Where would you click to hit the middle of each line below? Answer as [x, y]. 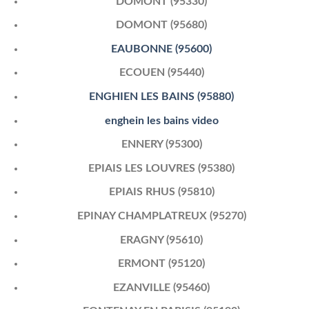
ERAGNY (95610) [162, 240]
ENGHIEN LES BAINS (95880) [162, 97]
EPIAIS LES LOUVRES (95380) [162, 168]
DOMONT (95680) [162, 25]
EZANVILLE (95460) [162, 287]
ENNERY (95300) [161, 144]
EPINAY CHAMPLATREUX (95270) [161, 216]
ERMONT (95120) [162, 264]
